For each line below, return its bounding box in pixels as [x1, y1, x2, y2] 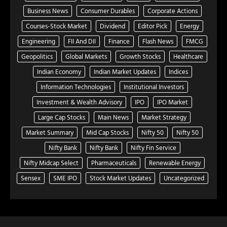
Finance [108, 35, 130, 46]
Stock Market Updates [89, 172, 151, 183]
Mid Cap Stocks [86, 127, 129, 137]
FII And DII [67, 35, 96, 46]
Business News [27, 5, 68, 16]
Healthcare [173, 51, 203, 61]
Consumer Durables [80, 5, 135, 16]
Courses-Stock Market [25, 20, 87, 31]
